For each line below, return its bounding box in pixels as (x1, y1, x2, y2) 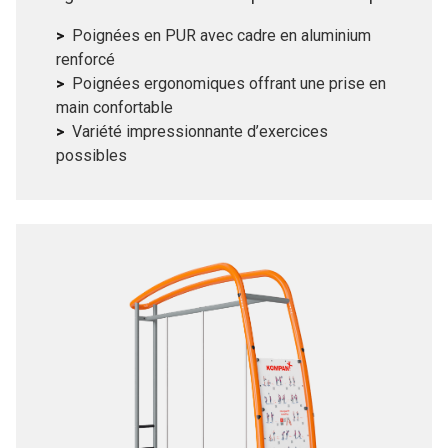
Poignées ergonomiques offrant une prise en (72, 86, 386, 106)
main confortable (56, 110, 173, 130)
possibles (56, 158, 127, 178)
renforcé (56, 62, 115, 82)
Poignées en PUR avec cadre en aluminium (72, 38, 371, 58)
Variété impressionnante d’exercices (72, 134, 328, 154)
